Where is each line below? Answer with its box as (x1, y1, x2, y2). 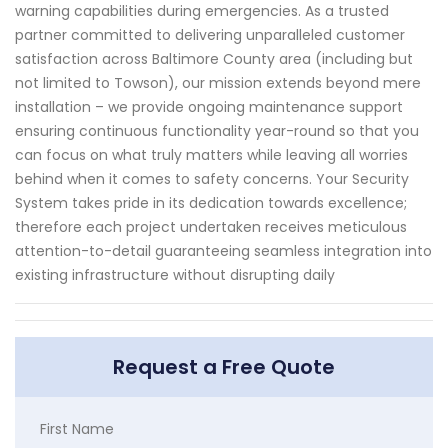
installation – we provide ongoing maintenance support (15, 96, 403, 117)
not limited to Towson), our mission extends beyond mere (15, 72, 421, 93)
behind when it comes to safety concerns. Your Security (15, 168, 409, 189)
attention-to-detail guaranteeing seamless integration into (15, 240, 432, 261)
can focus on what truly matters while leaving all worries (15, 144, 408, 165)
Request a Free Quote (113, 352, 335, 381)
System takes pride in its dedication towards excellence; (15, 192, 407, 213)
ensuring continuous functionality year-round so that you (15, 120, 419, 141)
